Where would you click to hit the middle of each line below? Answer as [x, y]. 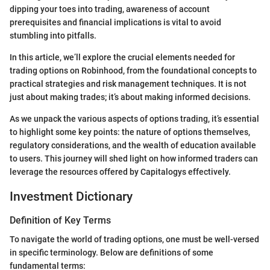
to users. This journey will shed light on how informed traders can [134, 158]
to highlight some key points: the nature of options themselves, [130, 132]
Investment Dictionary [71, 196]
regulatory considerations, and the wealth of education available [133, 145]
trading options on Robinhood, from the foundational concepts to [133, 70]
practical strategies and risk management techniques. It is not [128, 83]
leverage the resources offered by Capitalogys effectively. [120, 171]
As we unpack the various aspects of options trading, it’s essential [134, 118]
